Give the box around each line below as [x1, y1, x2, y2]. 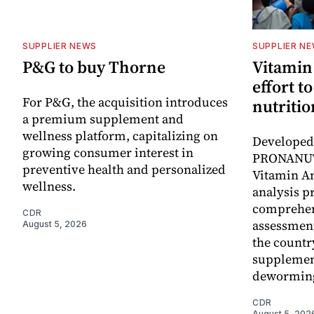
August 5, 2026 [22, 218, 87, 229]
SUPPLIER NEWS [22, 40, 97, 51]
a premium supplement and [22, 109, 184, 128]
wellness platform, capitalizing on [22, 126, 218, 144]
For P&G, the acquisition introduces [22, 93, 228, 111]
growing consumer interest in [22, 143, 193, 161]
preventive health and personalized [22, 160, 226, 178]
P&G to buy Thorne [22, 55, 165, 78]
